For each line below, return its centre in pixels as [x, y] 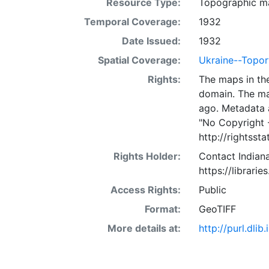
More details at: [144, 228]
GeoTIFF [217, 209]
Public [212, 190]
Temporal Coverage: [132, 22]
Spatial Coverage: [139, 60]
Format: [162, 209]
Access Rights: [145, 190]
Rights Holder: [147, 156]
